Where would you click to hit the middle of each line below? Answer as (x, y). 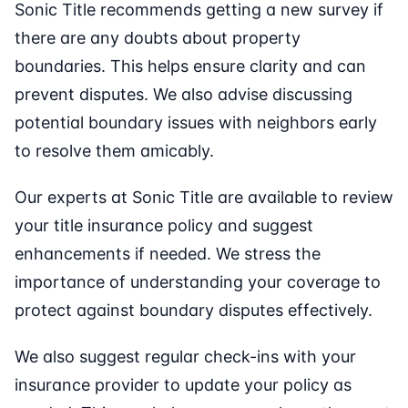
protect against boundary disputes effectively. (194, 311)
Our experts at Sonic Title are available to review (204, 198)
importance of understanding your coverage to (198, 282)
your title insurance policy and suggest (164, 226)
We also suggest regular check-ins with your (185, 357)
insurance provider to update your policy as (183, 385)
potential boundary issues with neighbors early (196, 123)
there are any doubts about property (158, 38)
